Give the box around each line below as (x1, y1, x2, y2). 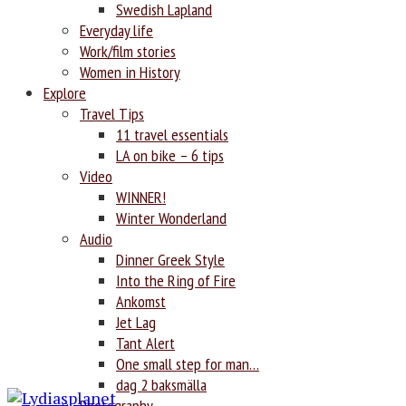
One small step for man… (116, 353, 259, 374)
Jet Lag (116, 311, 156, 333)
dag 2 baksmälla (116, 373, 207, 395)
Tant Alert (116, 332, 175, 353)
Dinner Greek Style (116, 248, 225, 270)
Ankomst (116, 290, 166, 312)
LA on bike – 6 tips (116, 144, 224, 166)
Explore (43, 82, 86, 103)
